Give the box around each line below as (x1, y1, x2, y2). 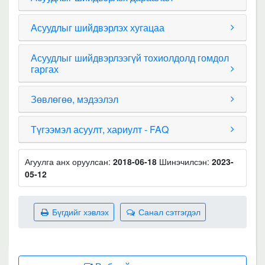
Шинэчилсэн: (159, 156, 212, 167)
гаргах (31, 62, 59, 76)
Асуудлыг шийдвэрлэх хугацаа (31, 21, 164, 34)
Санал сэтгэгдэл (136, 206, 201, 218)
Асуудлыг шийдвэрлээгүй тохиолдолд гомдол (31, 51, 229, 64)
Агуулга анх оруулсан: (25, 156, 113, 167)
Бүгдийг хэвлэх (50, 206, 109, 218)
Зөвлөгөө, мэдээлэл (31, 92, 118, 106)
